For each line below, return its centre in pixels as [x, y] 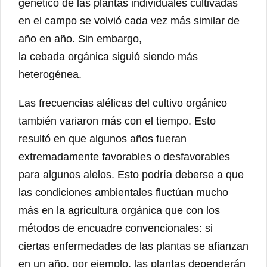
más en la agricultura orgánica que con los [119, 211]
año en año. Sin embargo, [80, 39]
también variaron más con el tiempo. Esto [117, 121]
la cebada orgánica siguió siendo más [108, 57]
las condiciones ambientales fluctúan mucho [123, 193]
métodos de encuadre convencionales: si [116, 229]
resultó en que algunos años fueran [103, 139]
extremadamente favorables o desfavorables [124, 157]
